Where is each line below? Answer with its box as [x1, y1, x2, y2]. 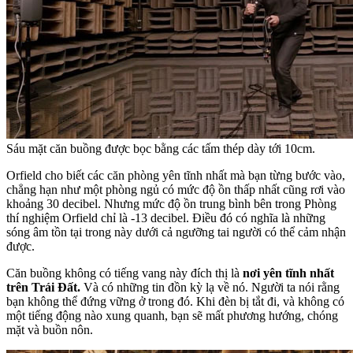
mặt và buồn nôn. [6, 322, 93, 336]
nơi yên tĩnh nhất [243, 266, 334, 280]
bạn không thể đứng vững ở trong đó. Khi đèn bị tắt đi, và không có [6, 294, 344, 308]
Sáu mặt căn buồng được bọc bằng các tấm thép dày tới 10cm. [6, 141, 315, 155]
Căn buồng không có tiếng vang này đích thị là [6, 266, 243, 280]
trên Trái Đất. [6, 280, 80, 294]
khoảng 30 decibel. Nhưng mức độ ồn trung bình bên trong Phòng [6, 196, 336, 210]
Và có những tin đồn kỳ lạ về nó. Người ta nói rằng [80, 280, 340, 294]
